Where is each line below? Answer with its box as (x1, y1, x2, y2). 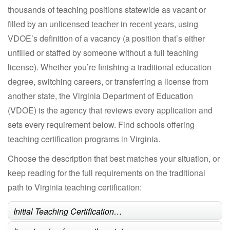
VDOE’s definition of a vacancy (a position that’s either (8, 32, 205, 44)
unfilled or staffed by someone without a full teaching (8, 46, 198, 59)
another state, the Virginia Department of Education (8, 89, 193, 102)
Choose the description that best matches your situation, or (8, 152, 220, 164)
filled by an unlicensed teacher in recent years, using (8, 17, 198, 30)
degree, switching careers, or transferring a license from (8, 75, 208, 87)
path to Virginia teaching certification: (8, 181, 142, 193)
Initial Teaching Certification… (13, 205, 122, 217)
